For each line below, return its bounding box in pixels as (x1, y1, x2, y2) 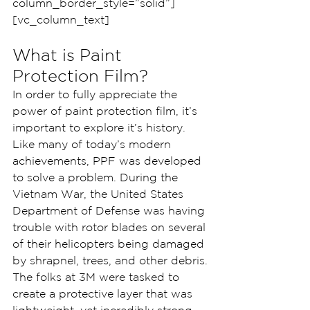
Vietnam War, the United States (12, 188, 187, 200)
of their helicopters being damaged (12, 237, 208, 250)
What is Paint (12, 46, 127, 64)
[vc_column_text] (12, 13, 109, 26)
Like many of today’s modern (12, 138, 174, 150)
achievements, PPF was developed (12, 154, 205, 167)
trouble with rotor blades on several (12, 221, 209, 233)
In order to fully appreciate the (12, 88, 181, 100)
